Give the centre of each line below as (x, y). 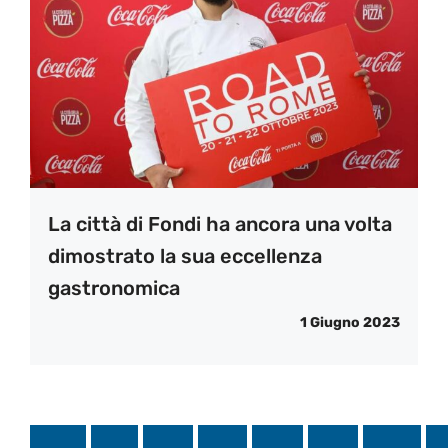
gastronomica (114, 287)
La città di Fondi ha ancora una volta (220, 223)
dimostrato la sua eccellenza (185, 255)
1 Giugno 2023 (350, 322)
